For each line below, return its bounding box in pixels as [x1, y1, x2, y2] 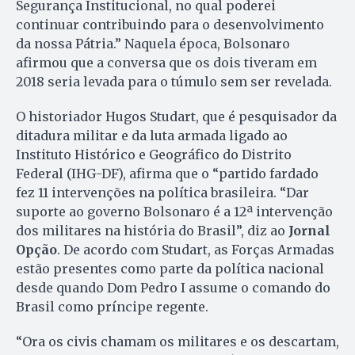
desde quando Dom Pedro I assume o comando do [16, 280, 330, 296]
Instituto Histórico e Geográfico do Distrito [16, 147, 292, 163]
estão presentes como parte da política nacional [16, 261, 324, 277]
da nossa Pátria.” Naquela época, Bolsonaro [16, 36, 290, 52]
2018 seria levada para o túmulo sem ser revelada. [16, 74, 332, 90]
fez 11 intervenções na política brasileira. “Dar [16, 185, 309, 201]
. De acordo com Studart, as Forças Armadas [57, 242, 334, 258]
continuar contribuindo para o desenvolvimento [16, 17, 324, 33]
